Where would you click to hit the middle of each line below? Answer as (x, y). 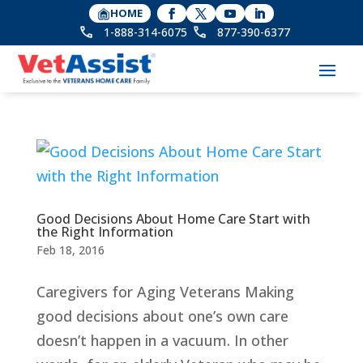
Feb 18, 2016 (70, 250)
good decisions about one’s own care (162, 316)
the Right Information (105, 231)
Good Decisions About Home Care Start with (173, 218)
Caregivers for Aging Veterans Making (165, 291)
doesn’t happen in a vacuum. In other (162, 340)
